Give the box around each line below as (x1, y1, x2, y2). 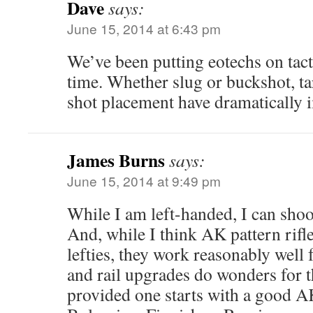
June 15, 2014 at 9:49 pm (67, 171, 221, 190)
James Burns (67, 147, 165, 173)
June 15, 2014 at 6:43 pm (67, 19, 221, 38)
